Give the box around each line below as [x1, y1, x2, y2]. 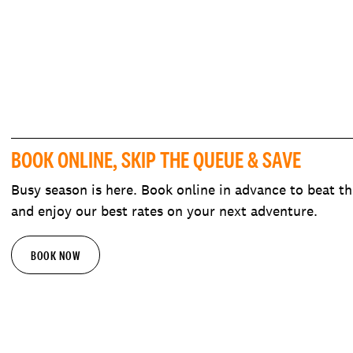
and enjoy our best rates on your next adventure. [10, 201, 318, 220]
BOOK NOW [31, 247, 80, 264]
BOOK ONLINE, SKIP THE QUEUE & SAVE [10, 143, 301, 174]
